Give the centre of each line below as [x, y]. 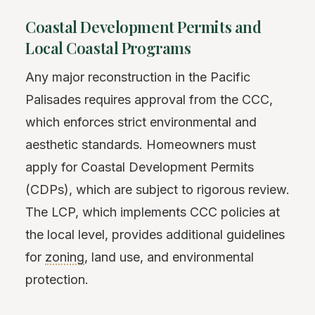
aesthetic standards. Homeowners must [141, 144]
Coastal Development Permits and [143, 26]
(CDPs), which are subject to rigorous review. [157, 189]
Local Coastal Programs [108, 47]
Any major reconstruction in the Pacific [138, 77]
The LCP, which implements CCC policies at [153, 212]
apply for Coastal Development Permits [140, 167]
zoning [65, 257]
